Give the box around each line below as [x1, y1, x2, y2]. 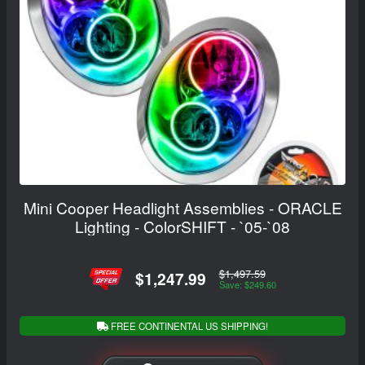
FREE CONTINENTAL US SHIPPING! [108, 319, 268, 332]
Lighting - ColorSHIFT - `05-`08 [75, 214, 290, 237]
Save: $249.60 [218, 278, 276, 292]
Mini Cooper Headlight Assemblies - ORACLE [23, 196, 342, 218]
